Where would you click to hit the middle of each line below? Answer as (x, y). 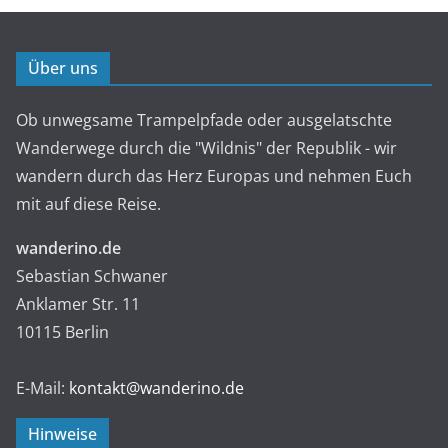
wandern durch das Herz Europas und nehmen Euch (214, 175)
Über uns (63, 67)
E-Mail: (42, 387)
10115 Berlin (62, 331)
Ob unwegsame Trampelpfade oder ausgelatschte (204, 119)
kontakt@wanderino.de (156, 387)
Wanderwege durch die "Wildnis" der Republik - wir (206, 147)
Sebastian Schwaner (92, 275)
